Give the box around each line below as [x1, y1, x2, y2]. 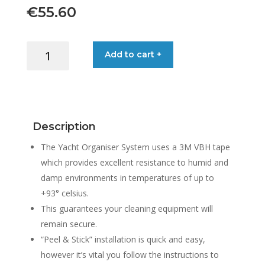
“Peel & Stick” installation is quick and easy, [40, 234, 205, 245]
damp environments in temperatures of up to [40, 172, 214, 184]
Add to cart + [105, 49, 162, 60]
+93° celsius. [40, 188, 89, 199]
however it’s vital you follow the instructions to [40, 249, 219, 261]
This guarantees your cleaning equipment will [40, 203, 213, 215]
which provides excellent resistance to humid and [40, 157, 228, 169]
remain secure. [40, 218, 97, 230]
